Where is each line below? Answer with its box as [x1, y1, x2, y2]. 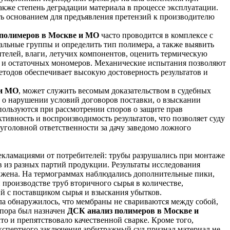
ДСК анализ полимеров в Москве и [67, 206, 199, 216]
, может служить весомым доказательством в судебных [18, 86, 211, 95]
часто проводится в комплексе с [99, 31, 213, 40]
